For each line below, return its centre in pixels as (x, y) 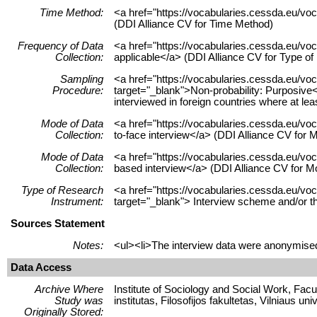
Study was (79, 300)
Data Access (41, 267)
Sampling (82, 79)
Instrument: (77, 201)
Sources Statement (58, 223)
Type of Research (62, 190)
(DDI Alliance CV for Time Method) (194, 24)
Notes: (88, 245)
